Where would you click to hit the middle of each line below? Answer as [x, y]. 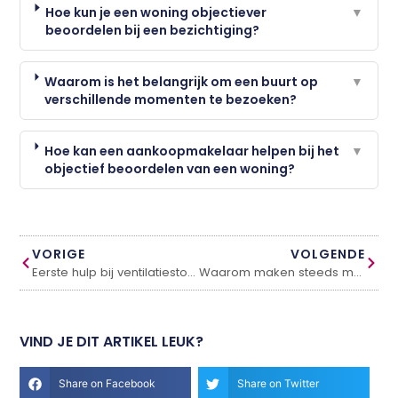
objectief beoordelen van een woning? [170, 168]
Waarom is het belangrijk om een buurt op [182, 81]
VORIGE [59, 255]
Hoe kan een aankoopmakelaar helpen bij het [192, 151]
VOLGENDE [327, 255]
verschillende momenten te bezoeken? [171, 99]
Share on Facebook [107, 384]
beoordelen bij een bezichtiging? [153, 30]
